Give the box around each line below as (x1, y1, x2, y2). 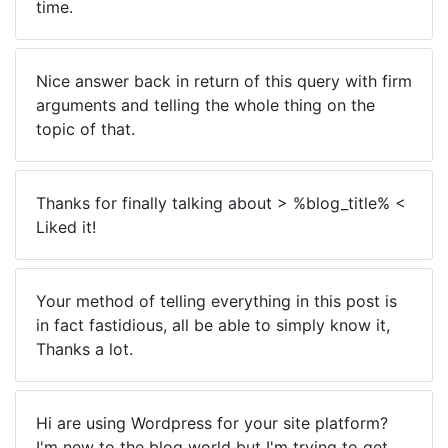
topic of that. (36, 119, 135, 139)
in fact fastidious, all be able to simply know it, (36, 315, 390, 335)
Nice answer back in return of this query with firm (36, 71, 412, 91)
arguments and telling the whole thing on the (36, 95, 375, 115)
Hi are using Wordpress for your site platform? (36, 413, 388, 433)
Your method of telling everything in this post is (36, 291, 397, 311)
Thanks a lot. (36, 339, 133, 359)
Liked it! (36, 217, 96, 237)
